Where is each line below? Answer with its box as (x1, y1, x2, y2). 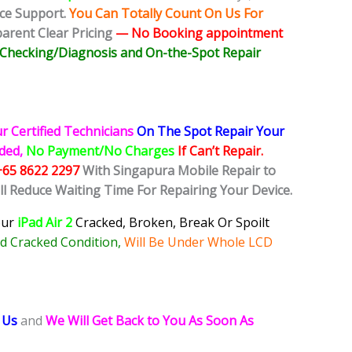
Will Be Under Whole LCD (124, 233, 273, 251)
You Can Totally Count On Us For (69, 5, 263, 23)
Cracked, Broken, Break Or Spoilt (75, 214, 269, 232)
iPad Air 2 (17, 214, 72, 232)
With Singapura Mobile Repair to (82, 162, 276, 180)
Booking (152, 24, 206, 42)
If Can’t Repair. (178, 142, 266, 160)
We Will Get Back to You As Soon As (46, 312, 254, 330)
